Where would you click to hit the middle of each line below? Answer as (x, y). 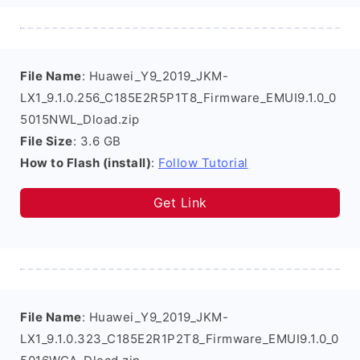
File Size (47, 141)
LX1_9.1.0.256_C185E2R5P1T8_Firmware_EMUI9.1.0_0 (178, 98)
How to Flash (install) (86, 163)
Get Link (180, 202)
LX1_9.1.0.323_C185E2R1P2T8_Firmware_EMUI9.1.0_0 (180, 339)
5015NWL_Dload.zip (80, 119)
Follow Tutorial (203, 163)
